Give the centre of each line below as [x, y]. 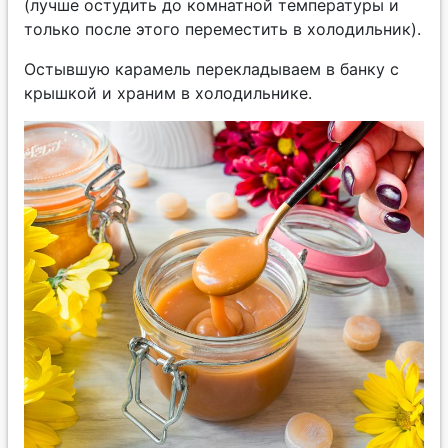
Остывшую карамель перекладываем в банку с [211, 68]
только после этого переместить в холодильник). [222, 28]
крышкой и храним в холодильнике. [168, 92]
